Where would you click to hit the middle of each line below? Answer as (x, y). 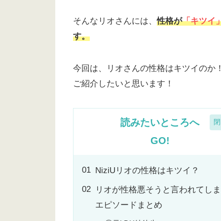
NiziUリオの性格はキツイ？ (147, 170)
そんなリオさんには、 (115, 21)
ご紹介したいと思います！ (123, 83)
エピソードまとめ (129, 205)
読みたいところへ (160, 122)
